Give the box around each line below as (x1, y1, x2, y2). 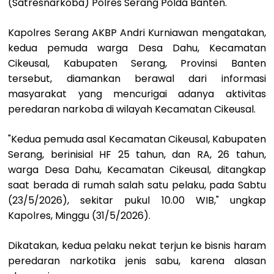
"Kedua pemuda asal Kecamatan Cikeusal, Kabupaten (8, 131, 266, 146)
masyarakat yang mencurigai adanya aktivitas (8, 86, 266, 101)
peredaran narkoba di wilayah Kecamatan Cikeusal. (8, 102, 256, 116)
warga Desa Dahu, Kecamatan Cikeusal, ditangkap (8, 162, 266, 177)
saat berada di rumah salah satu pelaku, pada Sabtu (8, 177, 266, 192)
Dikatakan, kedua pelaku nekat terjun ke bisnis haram (8, 238, 266, 253)
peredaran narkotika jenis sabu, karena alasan (8, 253, 266, 268)
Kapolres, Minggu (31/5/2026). (8, 208, 151, 223)
